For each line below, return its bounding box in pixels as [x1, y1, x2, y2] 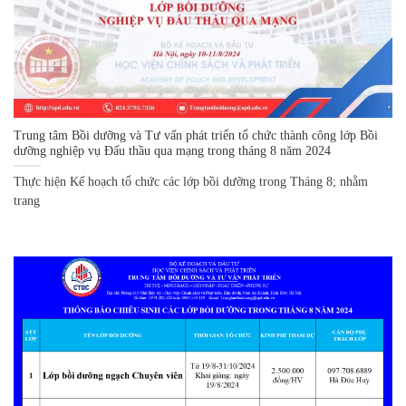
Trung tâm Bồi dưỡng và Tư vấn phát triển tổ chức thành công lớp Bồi [14, 128, 378, 142]
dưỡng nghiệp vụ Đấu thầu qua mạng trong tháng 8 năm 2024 [14, 143, 331, 158]
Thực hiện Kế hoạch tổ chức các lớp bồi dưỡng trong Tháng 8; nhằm [14, 175, 368, 189]
